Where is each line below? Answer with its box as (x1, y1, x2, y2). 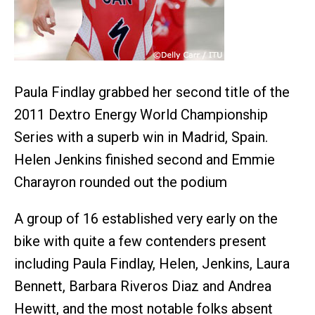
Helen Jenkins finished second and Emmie (14, 151, 275, 168)
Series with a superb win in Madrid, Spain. (14, 129, 268, 146)
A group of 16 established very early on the (14, 210, 278, 227)
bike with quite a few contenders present (14, 233, 266, 250)
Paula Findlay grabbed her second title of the (14, 84, 290, 101)
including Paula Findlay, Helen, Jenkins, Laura (14, 255, 290, 272)
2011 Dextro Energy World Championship (14, 106, 268, 123)
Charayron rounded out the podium (14, 174, 227, 191)
